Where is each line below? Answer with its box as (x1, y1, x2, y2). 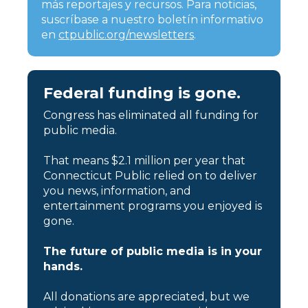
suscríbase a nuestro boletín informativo (41, 12, 263, 26)
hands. (43, 259, 82, 273)
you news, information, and (43, 184, 191, 197)
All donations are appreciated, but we (43, 289, 250, 303)
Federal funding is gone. (43, 83, 241, 102)
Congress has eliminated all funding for (43, 108, 258, 122)
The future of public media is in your (43, 244, 262, 258)
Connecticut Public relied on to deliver (43, 168, 257, 182)
